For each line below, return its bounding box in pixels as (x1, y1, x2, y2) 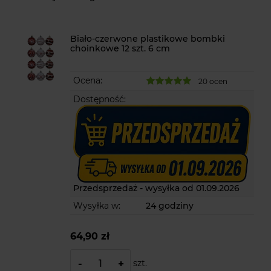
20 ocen (198, 76, 228, 86)
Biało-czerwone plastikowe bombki (70, 33, 226, 45)
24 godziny (146, 200, 194, 212)
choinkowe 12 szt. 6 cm (70, 43, 171, 54)
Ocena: (73, 75, 103, 87)
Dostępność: (73, 93, 126, 105)
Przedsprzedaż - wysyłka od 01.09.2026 (73, 183, 240, 194)
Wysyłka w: (73, 200, 121, 212)
